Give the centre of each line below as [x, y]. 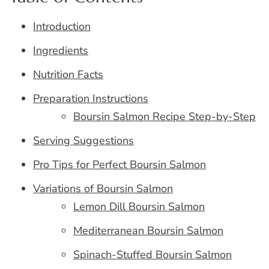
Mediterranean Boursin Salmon [148, 231]
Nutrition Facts [68, 75]
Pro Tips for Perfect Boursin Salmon [119, 165]
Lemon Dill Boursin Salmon [139, 207]
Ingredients [61, 51]
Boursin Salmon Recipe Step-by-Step [165, 117]
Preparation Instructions [91, 99]
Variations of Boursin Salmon [103, 189]
